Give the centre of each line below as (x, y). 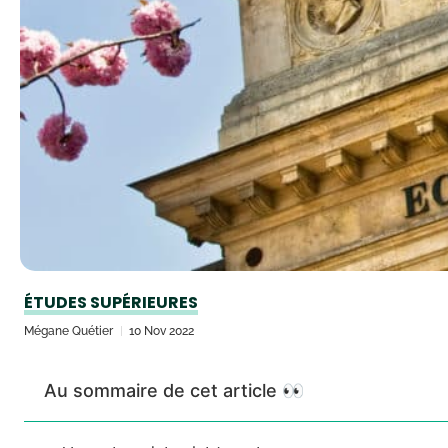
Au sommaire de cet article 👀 (174, 390)
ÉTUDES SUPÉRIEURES (111, 302)
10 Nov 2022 (161, 331)
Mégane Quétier (68, 331)
